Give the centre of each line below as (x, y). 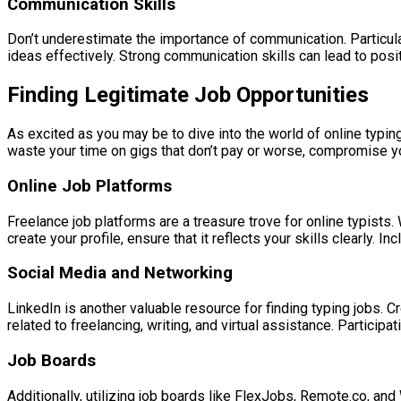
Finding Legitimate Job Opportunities (188, 95)
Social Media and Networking (120, 273)
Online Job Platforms (90, 186)
